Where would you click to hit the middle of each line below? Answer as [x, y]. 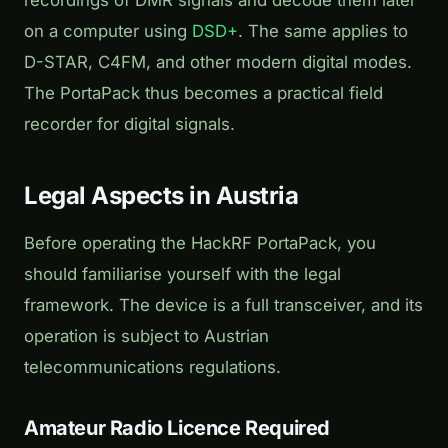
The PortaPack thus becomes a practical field [203, 93]
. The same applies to [323, 31]
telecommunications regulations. [152, 367]
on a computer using [108, 31]
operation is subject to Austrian [146, 336]
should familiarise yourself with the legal [182, 274]
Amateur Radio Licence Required [177, 428]
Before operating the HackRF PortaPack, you [200, 243]
